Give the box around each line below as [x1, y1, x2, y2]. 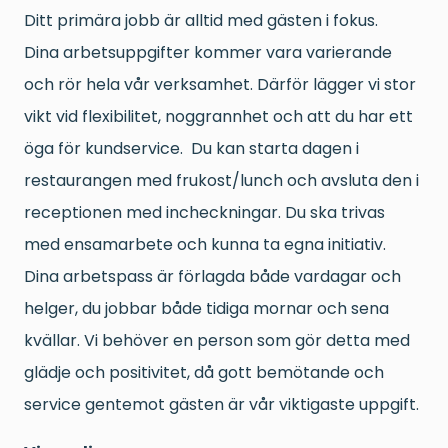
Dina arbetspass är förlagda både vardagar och [24, 265, 401, 289]
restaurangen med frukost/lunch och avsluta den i [24, 169, 419, 193]
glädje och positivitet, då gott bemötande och [24, 361, 384, 385]
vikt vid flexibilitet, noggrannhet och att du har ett [24, 105, 413, 129]
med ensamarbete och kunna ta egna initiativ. [24, 233, 386, 257]
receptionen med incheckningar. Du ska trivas [24, 201, 385, 225]
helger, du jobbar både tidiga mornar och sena [24, 297, 389, 321]
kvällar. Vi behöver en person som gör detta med [24, 329, 410, 353]
